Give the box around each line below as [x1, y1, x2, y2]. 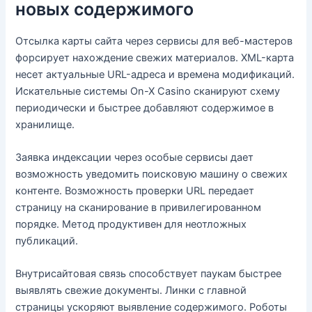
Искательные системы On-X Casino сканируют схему [15, 84, 281, 97]
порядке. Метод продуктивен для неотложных [15, 217, 247, 231]
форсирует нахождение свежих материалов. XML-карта [15, 51, 295, 64]
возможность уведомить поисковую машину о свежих [15, 167, 288, 180]
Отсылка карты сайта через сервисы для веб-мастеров [15, 34, 293, 47]
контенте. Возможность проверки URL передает [15, 184, 255, 197]
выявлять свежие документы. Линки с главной [15, 284, 247, 297]
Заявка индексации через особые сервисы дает [15, 150, 254, 164]
